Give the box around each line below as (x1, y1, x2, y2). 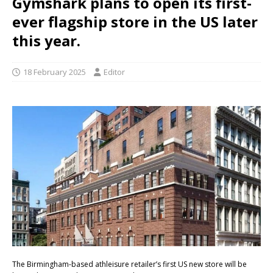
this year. (12, 30, 80, 51)
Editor (104, 66, 125, 78)
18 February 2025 (23, 66, 86, 78)
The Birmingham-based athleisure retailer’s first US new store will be (12, 258, 247, 269)
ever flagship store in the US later (12, 12, 258, 32)
